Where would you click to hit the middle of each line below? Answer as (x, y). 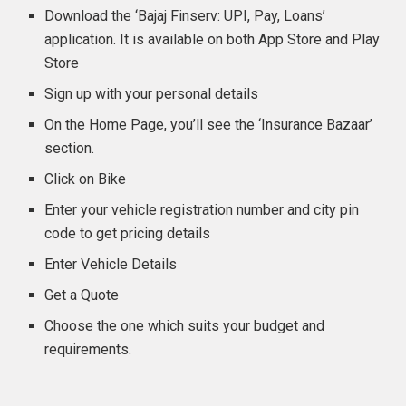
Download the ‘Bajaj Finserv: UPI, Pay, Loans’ (185, 15)
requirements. (90, 349)
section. (70, 148)
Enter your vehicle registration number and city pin (202, 209)
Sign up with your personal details (152, 93)
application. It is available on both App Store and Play (213, 39)
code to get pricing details (128, 233)
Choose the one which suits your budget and (185, 325)
